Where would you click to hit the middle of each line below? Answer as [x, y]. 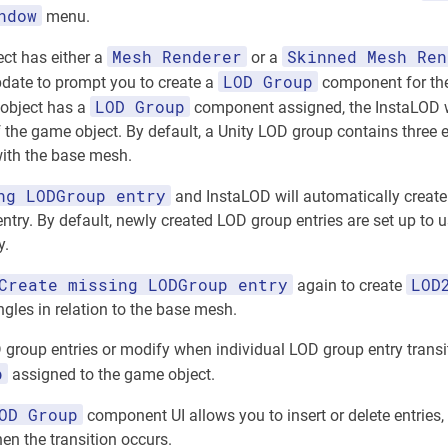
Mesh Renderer [177, 57]
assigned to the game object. [111, 375]
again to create [349, 286]
